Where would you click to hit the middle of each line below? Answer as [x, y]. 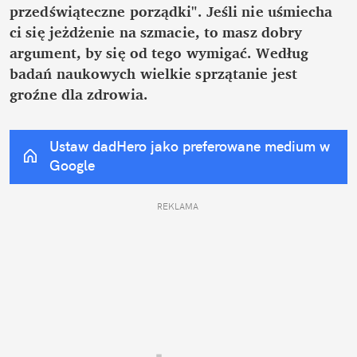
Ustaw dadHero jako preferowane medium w [190, 146]
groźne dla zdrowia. [79, 94]
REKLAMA [178, 206]
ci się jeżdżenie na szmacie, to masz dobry [156, 31]
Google [72, 165]
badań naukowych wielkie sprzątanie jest [153, 73]
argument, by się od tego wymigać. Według [159, 52]
